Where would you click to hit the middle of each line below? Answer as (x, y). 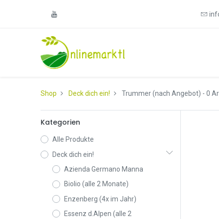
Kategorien (60, 122)
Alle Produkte (73, 140)
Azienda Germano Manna (103, 169)
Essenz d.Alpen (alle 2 (98, 214)
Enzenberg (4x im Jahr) (100, 199)
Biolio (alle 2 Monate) (96, 184)
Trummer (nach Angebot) (161, 94)
